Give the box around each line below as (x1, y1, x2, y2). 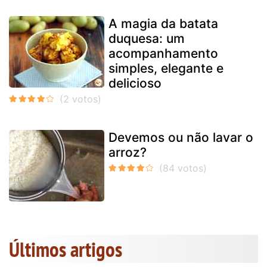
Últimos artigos (9, 235, 122, 263)
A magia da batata (108, 16, 218, 32)
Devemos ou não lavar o (108, 130, 253, 145)
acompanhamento (108, 46, 218, 61)
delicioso (108, 76, 162, 91)
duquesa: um (108, 31, 185, 46)
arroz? (108, 145, 147, 160)
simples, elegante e (108, 61, 223, 76)
